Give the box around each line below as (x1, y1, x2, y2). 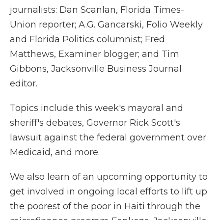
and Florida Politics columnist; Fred (10, 33, 165, 45)
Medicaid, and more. (10, 146, 100, 158)
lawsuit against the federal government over (10, 132, 206, 143)
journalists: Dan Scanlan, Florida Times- (10, 4, 184, 15)
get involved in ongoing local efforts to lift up (10, 186, 207, 197)
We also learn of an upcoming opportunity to (10, 171, 208, 182)
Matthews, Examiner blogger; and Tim (10, 48, 179, 59)
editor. (10, 78, 37, 89)
